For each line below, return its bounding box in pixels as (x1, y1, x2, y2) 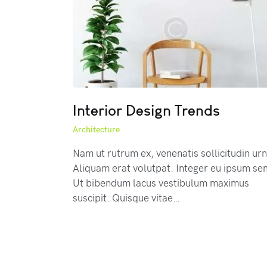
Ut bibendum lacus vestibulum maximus (73, 175, 249, 190)
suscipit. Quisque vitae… (73, 190, 180, 204)
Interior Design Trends (73, 100, 220, 120)
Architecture (73, 123, 120, 135)
